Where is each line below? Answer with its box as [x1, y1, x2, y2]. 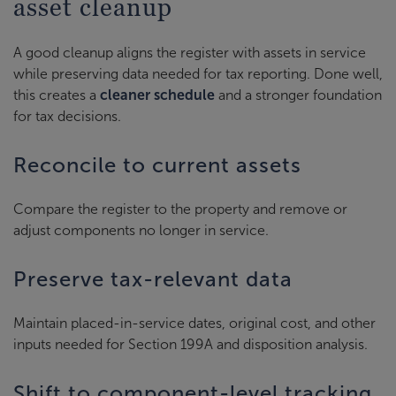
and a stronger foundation [215, 87, 382, 103]
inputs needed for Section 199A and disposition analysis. [13, 336, 368, 352]
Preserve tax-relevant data [13, 267, 293, 291]
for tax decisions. [13, 108, 121, 124]
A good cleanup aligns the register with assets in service [13, 44, 366, 60]
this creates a [13, 87, 100, 103]
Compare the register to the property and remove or [13, 201, 347, 217]
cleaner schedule [100, 87, 215, 103]
